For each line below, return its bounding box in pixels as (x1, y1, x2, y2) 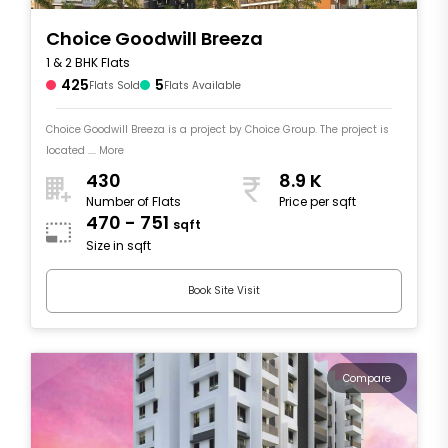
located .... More (46, 142, 124, 158)
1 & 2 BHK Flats (46, 53, 130, 71)
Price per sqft (279, 193, 356, 211)
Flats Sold (89, 77, 140, 93)
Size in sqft (86, 237, 151, 255)
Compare (343, 370, 391, 386)
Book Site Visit (188, 283, 260, 299)
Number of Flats (86, 193, 181, 211)
